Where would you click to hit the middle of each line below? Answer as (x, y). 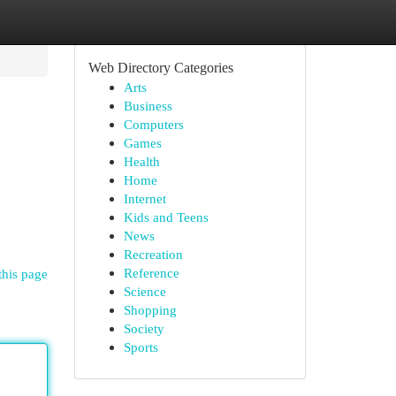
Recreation (153, 254)
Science (145, 291)
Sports (141, 347)
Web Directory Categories (160, 68)
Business (148, 106)
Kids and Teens (166, 217)
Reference (151, 273)
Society (144, 328)
